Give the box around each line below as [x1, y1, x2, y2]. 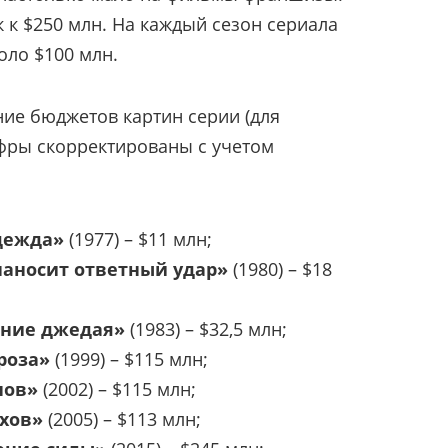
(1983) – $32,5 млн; [130, 316, 287, 341]
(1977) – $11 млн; [64, 226, 212, 251]
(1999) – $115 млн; [55, 346, 208, 371]
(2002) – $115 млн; [43, 376, 196, 401]
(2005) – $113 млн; [43, 406, 201, 431]
